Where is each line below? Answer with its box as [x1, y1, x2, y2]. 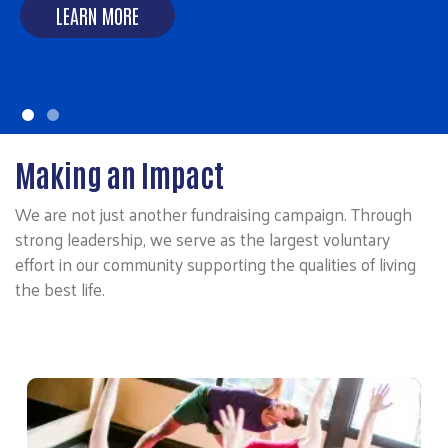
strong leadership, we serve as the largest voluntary [15, 223, 390, 254]
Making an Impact [15, 153, 224, 193]
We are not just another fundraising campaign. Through [15, 198, 412, 229]
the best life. [15, 273, 105, 304]
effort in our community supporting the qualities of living [15, 248, 416, 279]
